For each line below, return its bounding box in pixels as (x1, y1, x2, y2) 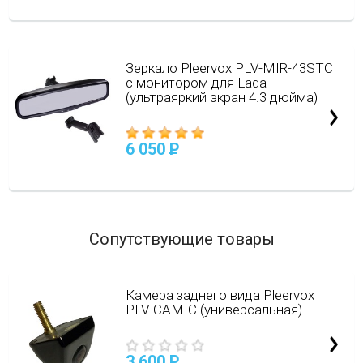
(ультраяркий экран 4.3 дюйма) (125, 89, 318, 105)
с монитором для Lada (125, 75, 267, 91)
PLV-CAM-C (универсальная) (125, 301, 302, 318)
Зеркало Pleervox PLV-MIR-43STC (125, 60, 333, 76)
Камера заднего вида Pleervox (125, 287, 314, 303)
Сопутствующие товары (88, 229, 275, 249)
